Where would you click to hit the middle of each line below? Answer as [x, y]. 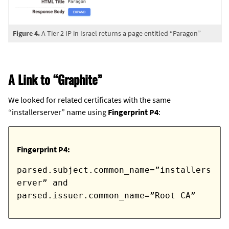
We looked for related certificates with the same [89, 100]
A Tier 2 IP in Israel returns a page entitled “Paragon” [120, 33]
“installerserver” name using [58, 112]
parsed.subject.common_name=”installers [114, 170]
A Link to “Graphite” [55, 79]
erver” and [42, 183]
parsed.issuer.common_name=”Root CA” [106, 196]
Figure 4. [26, 33]
